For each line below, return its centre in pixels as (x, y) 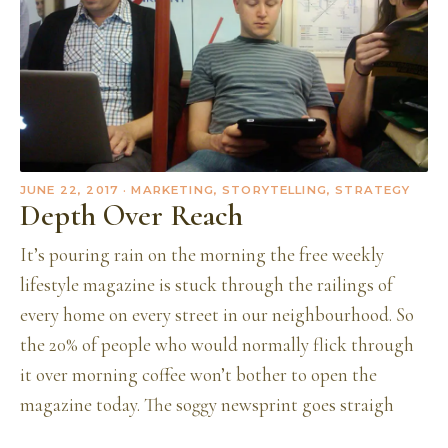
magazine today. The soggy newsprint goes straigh (207, 405)
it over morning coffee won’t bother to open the (198, 375)
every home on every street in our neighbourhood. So (217, 315)
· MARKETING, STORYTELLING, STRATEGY (264, 189)
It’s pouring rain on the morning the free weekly (202, 255)
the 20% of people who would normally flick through (217, 345)
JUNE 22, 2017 (69, 189)
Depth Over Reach (131, 215)
